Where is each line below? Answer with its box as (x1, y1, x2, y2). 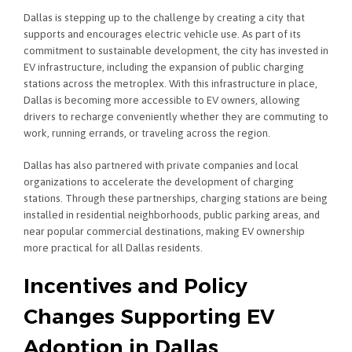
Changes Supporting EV (24, 303, 275, 329)
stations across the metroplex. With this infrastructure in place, (24, 77, 317, 90)
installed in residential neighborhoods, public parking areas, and (24, 207, 320, 221)
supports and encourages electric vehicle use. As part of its (24, 27, 301, 41)
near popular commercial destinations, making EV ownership (24, 224, 305, 237)
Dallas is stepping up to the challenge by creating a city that (24, 11, 305, 24)
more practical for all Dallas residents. (24, 240, 203, 254)
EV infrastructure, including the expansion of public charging (24, 60, 304, 74)
